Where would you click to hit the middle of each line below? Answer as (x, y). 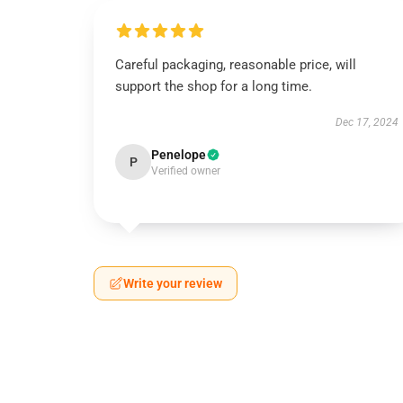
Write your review (173, 283)
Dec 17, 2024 (367, 122)
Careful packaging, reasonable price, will (236, 65)
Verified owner (186, 171)
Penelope (179, 155)
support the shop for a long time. (214, 86)
